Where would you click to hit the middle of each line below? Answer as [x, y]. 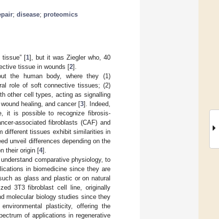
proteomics [61, 14]
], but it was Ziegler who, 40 [70, 57]
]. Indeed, [97, 104]
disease [28, 14]
